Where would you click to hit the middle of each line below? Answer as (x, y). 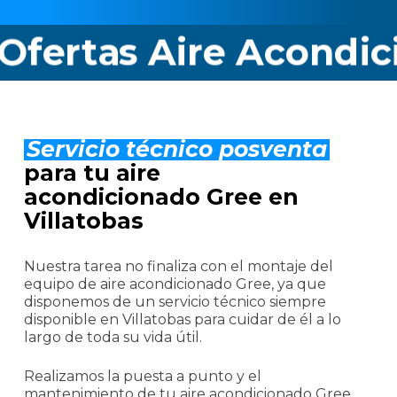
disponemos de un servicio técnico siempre (175, 301)
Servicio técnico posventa (176, 148)
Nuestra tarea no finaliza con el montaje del (178, 266)
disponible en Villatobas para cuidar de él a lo (182, 319)
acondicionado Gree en (161, 196)
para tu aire (92, 172)
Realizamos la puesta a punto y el (142, 376)
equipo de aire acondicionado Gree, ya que (175, 284)
